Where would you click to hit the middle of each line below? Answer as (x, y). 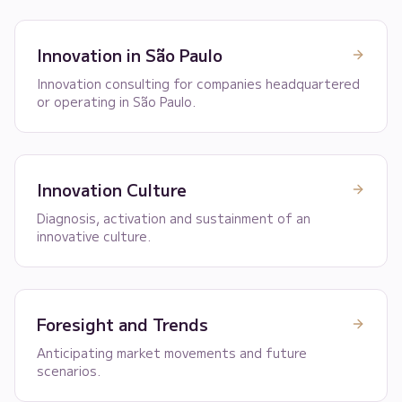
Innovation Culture (112, 189)
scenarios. (69, 371)
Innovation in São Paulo (130, 55)
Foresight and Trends (122, 324)
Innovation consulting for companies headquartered (198, 83)
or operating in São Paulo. (116, 101)
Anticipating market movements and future (172, 353)
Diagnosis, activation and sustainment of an (174, 218)
